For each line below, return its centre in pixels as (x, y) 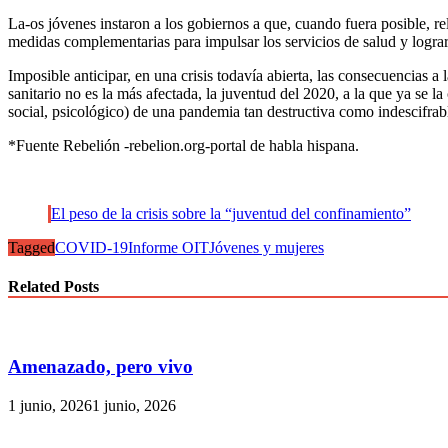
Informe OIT (168, 248)
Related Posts (53, 287)
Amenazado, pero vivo (100, 367)
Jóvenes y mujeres (266, 248)
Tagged (31, 248)
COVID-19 (91, 248)
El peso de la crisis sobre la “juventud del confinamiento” (231, 214)
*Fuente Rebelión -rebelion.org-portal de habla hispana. (183, 146)
